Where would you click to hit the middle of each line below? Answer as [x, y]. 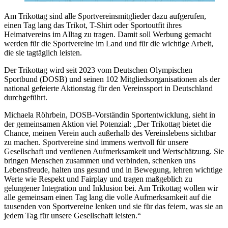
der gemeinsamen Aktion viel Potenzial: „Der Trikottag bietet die [108, 124]
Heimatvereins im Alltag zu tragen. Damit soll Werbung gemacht [108, 34]
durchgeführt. [26, 97]
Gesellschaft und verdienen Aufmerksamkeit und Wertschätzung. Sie [114, 151]
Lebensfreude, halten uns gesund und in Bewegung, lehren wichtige [113, 169]
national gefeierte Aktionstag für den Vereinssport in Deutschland [108, 88]
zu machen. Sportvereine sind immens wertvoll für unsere [96, 142]
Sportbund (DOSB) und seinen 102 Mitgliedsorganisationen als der [112, 79]
